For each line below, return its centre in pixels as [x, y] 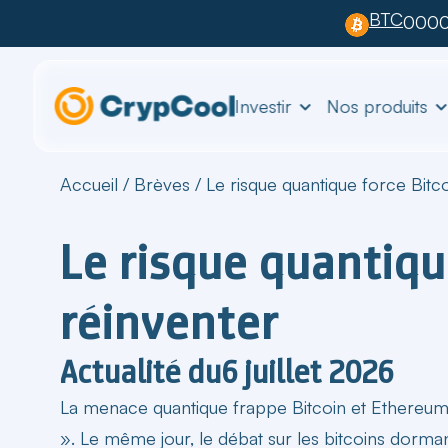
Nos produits [377, 105]
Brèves [162, 183]
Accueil [89, 183]
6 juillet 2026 [308, 371]
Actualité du [141, 371]
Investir [263, 105]
